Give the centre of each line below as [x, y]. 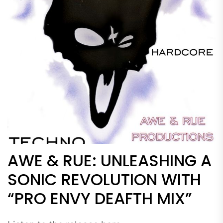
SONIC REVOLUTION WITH [104, 179]
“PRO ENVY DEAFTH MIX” [100, 198]
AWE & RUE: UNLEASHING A [110, 160]
